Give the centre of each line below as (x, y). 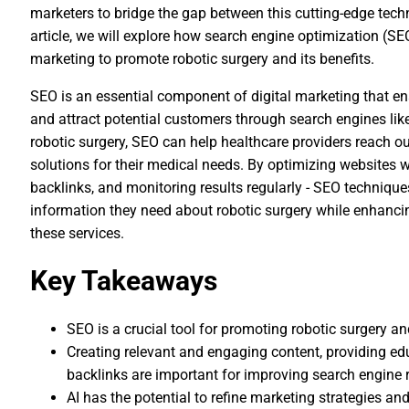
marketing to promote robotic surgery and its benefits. (203, 59)
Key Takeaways (124, 281)
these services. (78, 233)
